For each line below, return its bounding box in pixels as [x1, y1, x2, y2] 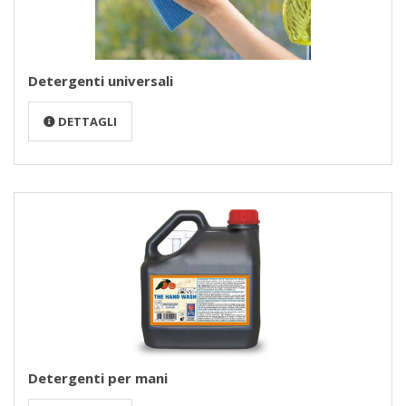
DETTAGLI [55, 113, 117, 130]
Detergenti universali [28, 72, 173, 90]
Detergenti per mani [28, 369, 168, 388]
